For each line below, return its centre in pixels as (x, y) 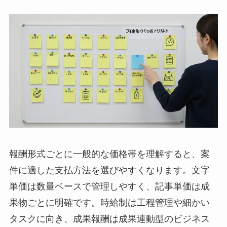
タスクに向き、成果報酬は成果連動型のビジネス (109, 219)
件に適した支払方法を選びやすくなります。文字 (109, 171)
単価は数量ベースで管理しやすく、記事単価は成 (109, 187)
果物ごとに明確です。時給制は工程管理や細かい (109, 203)
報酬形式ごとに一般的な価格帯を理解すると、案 (109, 154)
